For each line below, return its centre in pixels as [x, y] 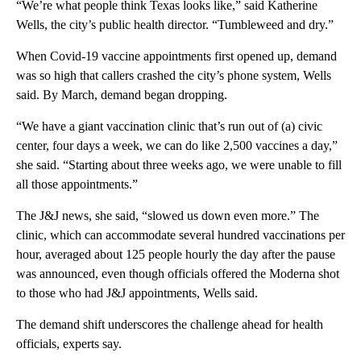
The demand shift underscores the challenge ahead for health [170, 324]
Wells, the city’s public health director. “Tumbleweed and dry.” [175, 24]
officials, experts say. [69, 343]
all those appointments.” [77, 184]
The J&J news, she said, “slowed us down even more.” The [168, 215]
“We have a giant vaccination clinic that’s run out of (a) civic [169, 126]
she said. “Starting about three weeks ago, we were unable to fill [179, 164]
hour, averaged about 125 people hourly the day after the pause [176, 254]
